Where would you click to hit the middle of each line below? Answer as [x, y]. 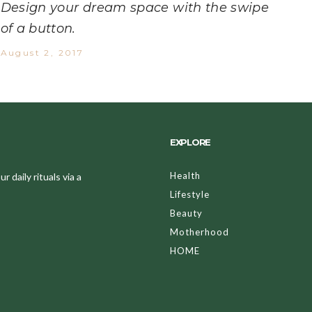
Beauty [186, 213]
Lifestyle [190, 195]
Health [185, 176]
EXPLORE [190, 142]
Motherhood [200, 232]
